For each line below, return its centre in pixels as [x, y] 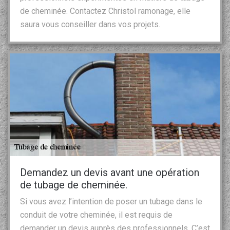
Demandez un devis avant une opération [110, 172]
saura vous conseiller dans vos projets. [90, 24]
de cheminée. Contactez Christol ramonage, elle [105, 11]
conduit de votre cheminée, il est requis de [96, 215]
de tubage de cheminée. [74, 185]
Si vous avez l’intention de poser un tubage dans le [111, 201]
